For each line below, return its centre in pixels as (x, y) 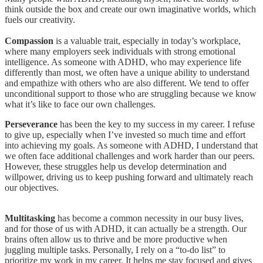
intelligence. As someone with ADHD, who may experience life (123, 62)
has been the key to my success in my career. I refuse (157, 124)
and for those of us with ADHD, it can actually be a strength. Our (126, 228)
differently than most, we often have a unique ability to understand (127, 72)
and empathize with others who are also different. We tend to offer (127, 83)
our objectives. (32, 187)
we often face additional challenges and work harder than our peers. (130, 156)
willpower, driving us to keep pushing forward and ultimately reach (129, 177)
